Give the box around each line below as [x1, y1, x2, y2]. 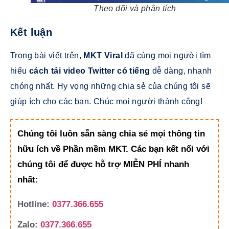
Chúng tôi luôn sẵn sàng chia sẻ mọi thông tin [17, 128, 205, 139]
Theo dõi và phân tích [94, 4, 176, 13]
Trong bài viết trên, [10, 51, 84, 60]
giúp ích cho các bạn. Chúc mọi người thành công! [10, 97, 203, 106]
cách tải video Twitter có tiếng [29, 66, 150, 75]
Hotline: [17, 199, 52, 209]
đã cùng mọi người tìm [123, 51, 211, 60]
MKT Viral [83, 51, 123, 60]
